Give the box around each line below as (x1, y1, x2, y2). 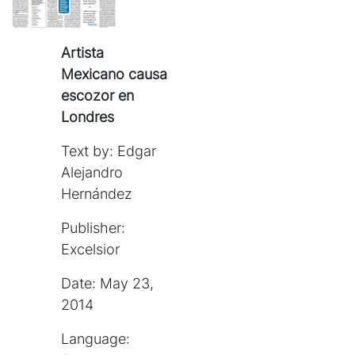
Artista (61, 44, 105, 62)
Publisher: (61, 219, 126, 237)
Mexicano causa (61, 66, 168, 83)
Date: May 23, (61, 275, 155, 292)
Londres (61, 109, 115, 126)
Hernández (61, 185, 133, 203)
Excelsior (61, 241, 120, 258)
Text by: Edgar (61, 143, 157, 160)
